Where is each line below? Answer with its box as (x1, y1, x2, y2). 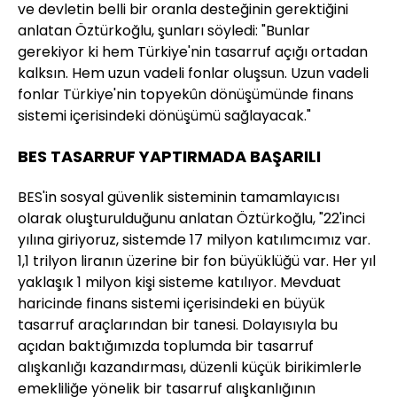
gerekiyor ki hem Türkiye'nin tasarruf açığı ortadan (18, 41, 368, 62)
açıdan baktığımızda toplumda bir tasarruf (18, 335, 314, 356)
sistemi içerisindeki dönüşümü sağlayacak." (18, 105, 311, 126)
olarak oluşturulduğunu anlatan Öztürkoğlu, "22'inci (18, 207, 365, 229)
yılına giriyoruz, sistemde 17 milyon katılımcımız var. (18, 229, 370, 250)
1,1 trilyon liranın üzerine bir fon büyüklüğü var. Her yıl (18, 250, 376, 271)
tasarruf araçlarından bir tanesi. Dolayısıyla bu (18, 314, 338, 335)
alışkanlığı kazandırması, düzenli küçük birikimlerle (18, 356, 362, 378)
